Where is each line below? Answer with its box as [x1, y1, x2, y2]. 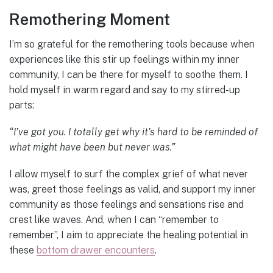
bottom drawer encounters [37, 244, 155, 257]
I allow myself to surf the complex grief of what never [9, 168, 248, 180]
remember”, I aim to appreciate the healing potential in [9, 229, 248, 241]
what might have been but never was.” [9, 141, 175, 154]
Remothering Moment [9, 10, 170, 29]
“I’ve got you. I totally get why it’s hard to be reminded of [9, 126, 258, 138]
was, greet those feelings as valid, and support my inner [9, 183, 256, 196]
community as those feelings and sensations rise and [9, 199, 244, 211]
